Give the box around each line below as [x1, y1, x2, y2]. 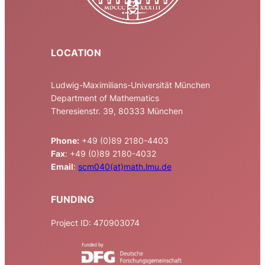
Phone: [51, 135, 79, 146]
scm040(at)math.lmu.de [78, 161, 172, 172]
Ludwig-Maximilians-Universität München [51, 79, 210, 90]
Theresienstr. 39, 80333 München [51, 105, 183, 116]
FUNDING [51, 193, 94, 205]
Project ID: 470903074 [51, 218, 140, 228]
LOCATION [51, 47, 101, 59]
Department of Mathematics [51, 92, 159, 103]
